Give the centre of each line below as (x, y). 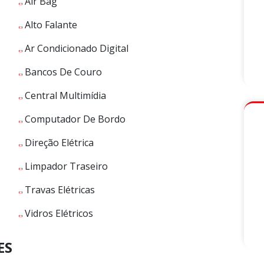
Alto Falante (50, 25)
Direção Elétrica (58, 143)
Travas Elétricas (59, 190)
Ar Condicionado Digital (75, 49)
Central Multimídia (64, 96)
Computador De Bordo (74, 119)
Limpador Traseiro (65, 166)
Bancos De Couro (62, 72)
